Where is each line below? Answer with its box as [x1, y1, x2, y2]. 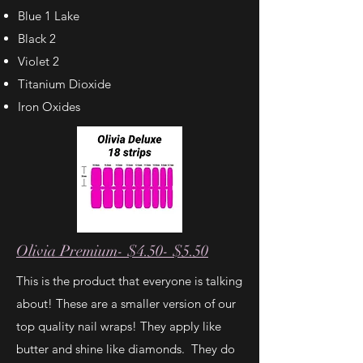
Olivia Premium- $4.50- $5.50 [16, 241, 208, 261]
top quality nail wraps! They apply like [16, 318, 221, 334]
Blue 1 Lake [18, 8, 79, 23]
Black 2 [18, 31, 56, 46]
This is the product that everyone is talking [16, 273, 242, 288]
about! [16, 296, 56, 311]
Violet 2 [18, 53, 59, 69]
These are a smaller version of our [56, 296, 236, 311]
